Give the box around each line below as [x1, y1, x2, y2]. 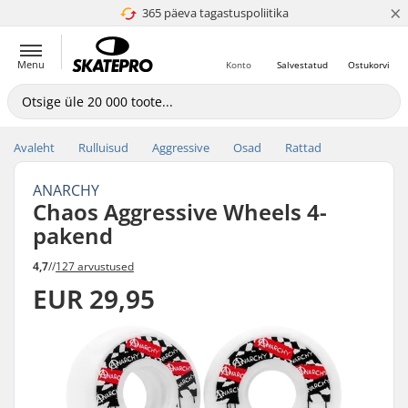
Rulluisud [78, 139, 128, 156]
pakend [33, 220, 113, 250]
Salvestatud [277, 58, 328, 71]
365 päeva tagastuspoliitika [142, 5, 289, 21]
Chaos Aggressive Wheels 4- [33, 197, 327, 227]
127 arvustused [56, 258, 134, 274]
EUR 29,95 [33, 280, 155, 316]
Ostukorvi [348, 58, 390, 71]
